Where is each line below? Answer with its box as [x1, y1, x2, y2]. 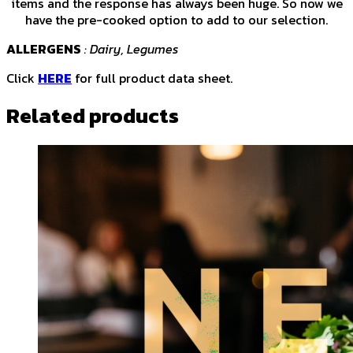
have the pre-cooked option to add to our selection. [25, 10, 328, 30]
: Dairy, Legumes [81, 39, 182, 59]
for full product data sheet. [72, 69, 232, 88]
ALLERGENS [6, 39, 81, 59]
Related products [6, 99, 179, 132]
